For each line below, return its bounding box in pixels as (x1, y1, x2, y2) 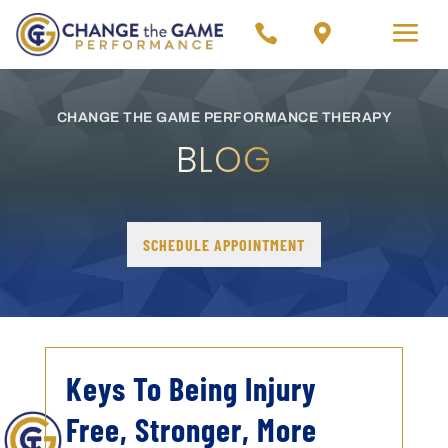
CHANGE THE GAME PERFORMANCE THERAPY (56, 110, 392, 125)
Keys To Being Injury (65, 369, 317, 407)
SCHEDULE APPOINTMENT (142, 235, 305, 254)
